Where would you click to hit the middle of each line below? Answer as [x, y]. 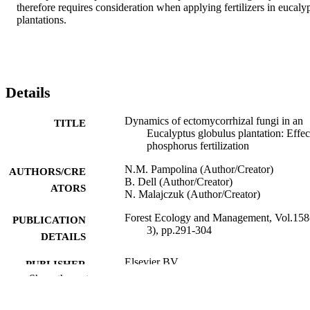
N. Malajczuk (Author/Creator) [192, 194]
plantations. [42, 20]
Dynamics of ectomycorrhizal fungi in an [214, 120]
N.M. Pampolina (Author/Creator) [199, 169]
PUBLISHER [56, 264]
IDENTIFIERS [52, 292]
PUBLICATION [49, 220]
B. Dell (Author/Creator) [179, 181]
